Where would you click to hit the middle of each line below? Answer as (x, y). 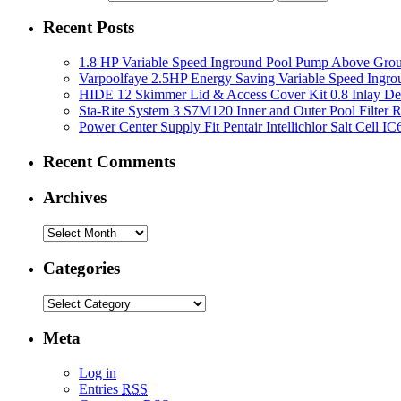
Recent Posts (89, 28)
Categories (81, 268)
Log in (98, 373)
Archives (75, 198)
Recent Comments (109, 161)
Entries (100, 389)
